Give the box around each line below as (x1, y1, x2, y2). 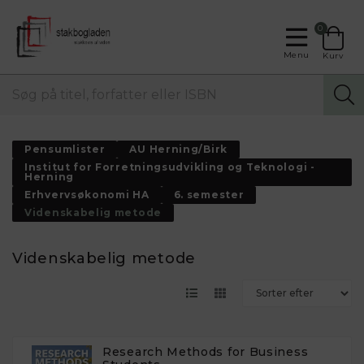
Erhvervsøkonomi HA (24, 188, 149, 201)
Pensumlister (24, 142, 106, 155)
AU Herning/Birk (129, 142, 227, 155)
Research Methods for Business (102, 344, 309, 359)
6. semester (173, 188, 245, 201)
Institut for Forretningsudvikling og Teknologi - (24, 160, 315, 173)
